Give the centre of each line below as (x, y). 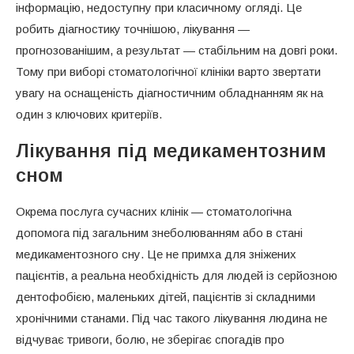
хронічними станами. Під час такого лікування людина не (171, 318)
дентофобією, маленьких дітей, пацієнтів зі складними (166, 296)
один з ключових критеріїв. (89, 114)
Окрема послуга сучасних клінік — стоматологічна (154, 211)
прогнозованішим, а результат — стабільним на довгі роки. (177, 50)
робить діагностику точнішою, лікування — (133, 28)
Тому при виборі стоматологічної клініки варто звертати (168, 71)
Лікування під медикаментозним (171, 150)
